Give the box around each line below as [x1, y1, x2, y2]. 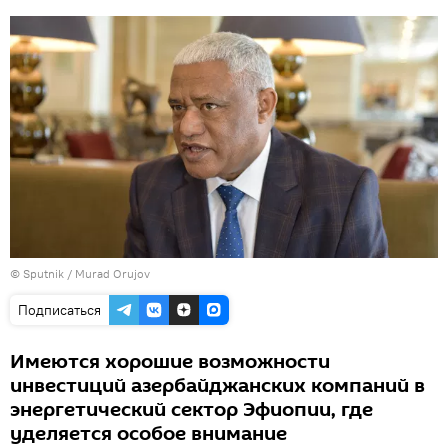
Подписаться [18, 300, 101, 319]
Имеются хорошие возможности [10, 347, 330, 376]
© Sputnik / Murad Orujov [10, 265, 150, 281]
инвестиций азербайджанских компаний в [10, 371, 425, 400]
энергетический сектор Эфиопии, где [10, 395, 373, 424]
